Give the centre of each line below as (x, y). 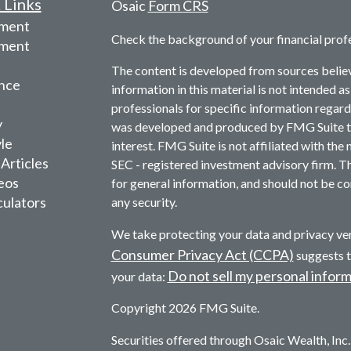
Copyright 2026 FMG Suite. (185, 308)
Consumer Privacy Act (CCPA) (202, 255)
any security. (144, 202)
